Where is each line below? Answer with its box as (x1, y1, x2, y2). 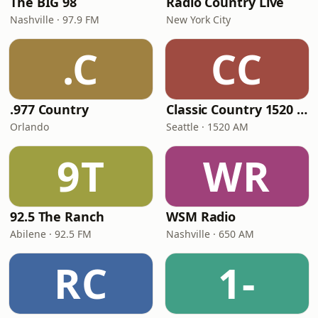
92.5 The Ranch (10, 208, 104, 225)
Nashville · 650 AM (166, 227, 254, 241)
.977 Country (10, 101, 89, 118)
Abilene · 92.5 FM (10, 227, 92, 241)
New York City (166, 13, 231, 26)
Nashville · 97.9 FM (10, 13, 99, 26)
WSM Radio (166, 208, 236, 225)
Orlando (10, 120, 49, 133)
